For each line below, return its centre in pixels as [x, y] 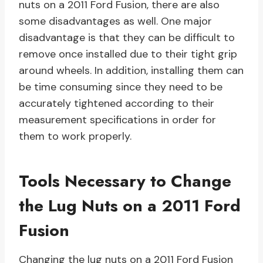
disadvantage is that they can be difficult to [127, 38]
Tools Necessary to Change [125, 181]
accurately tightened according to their [117, 104]
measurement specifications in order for [117, 120]
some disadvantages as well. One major [115, 21]
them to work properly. [75, 136]
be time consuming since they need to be [121, 87]
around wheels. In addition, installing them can [131, 71]
